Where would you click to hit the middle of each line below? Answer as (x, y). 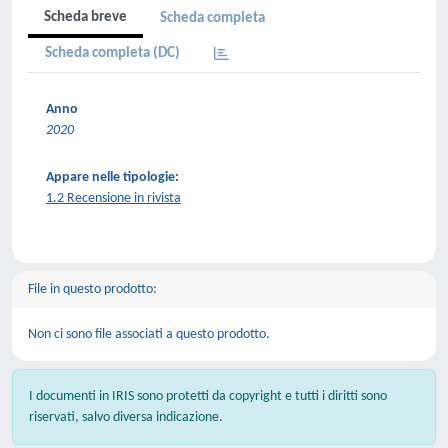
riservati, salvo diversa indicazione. (126, 417)
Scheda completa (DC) (112, 53)
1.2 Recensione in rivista (113, 198)
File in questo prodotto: (92, 289)
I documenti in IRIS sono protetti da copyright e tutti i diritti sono (208, 396)
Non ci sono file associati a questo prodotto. (149, 334)
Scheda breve (85, 17)
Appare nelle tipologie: (112, 177)
